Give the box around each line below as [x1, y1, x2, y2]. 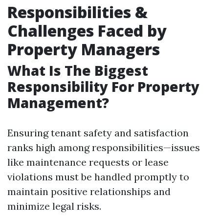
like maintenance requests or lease [7, 156, 169, 168]
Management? [7, 93, 109, 112]
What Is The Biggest [7, 61, 148, 80]
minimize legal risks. [7, 200, 101, 212]
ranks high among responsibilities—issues [7, 141, 200, 153]
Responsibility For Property [7, 77, 199, 96]
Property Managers [7, 39, 160, 60]
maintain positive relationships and [7, 185, 171, 197]
